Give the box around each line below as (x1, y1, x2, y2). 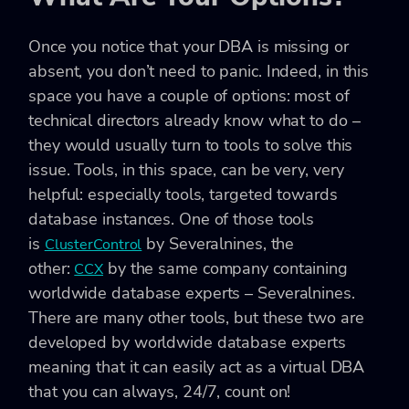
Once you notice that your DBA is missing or (28, 35, 349, 58)
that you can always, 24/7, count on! (28, 380, 291, 403)
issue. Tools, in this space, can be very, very (28, 158, 345, 181)
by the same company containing (103, 257, 348, 279)
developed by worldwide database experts (28, 330, 347, 353)
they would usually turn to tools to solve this (28, 133, 353, 156)
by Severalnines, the (142, 232, 295, 255)
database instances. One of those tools (28, 207, 315, 230)
